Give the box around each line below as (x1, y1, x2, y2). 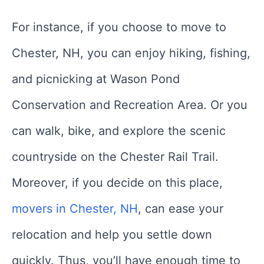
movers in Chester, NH (12, 202, 138, 216)
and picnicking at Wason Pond (12, 72, 180, 87)
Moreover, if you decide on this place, (12, 176, 223, 190)
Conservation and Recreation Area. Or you (12, 98, 247, 113)
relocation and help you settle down (12, 227, 212, 242)
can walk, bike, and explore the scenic (12, 124, 226, 138)
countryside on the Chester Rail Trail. (12, 150, 219, 164)
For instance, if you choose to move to (12, 20, 226, 35)
